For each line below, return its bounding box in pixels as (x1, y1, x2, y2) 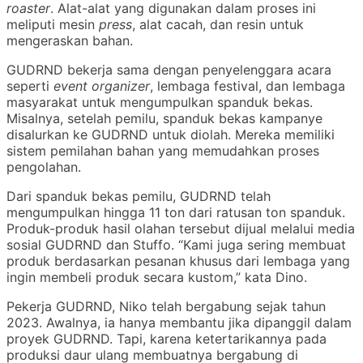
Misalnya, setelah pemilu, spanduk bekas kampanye (6, 109, 322, 126)
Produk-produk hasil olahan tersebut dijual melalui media (6, 220, 355, 237)
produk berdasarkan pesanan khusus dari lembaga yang (6, 252, 350, 269)
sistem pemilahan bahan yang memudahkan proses (6, 142, 319, 159)
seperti (6, 77, 53, 94)
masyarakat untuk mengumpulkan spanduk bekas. (6, 93, 313, 110)
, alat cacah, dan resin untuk (132, 15, 304, 32)
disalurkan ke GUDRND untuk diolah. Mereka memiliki (6, 126, 335, 143)
